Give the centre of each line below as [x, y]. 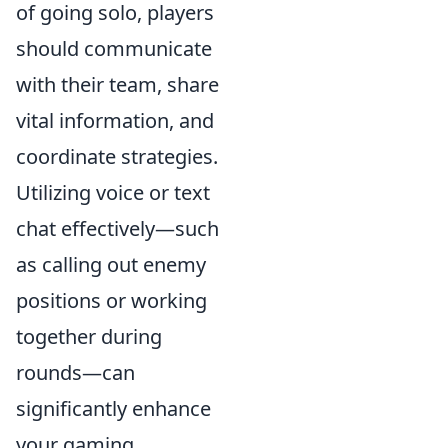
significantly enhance [113, 408]
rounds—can [75, 372]
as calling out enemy [111, 264]
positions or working [111, 300]
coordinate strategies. [117, 156]
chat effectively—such [117, 228]
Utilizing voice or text [113, 192]
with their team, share [117, 84]
